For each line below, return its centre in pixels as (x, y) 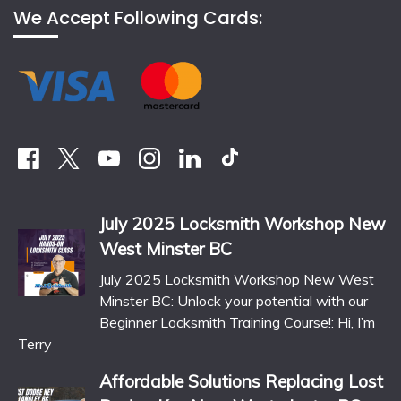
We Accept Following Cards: (138, 17)
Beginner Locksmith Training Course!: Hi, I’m (237, 323)
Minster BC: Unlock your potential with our (234, 301)
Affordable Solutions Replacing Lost (241, 382)
